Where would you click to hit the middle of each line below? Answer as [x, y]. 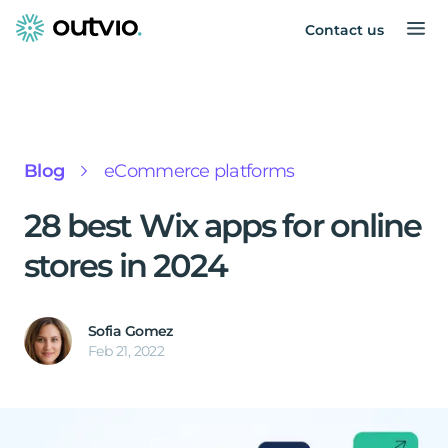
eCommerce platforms [199, 171]
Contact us [344, 30]
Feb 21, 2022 [126, 351]
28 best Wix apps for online [223, 225]
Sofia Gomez [130, 331]
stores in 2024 [126, 265]
